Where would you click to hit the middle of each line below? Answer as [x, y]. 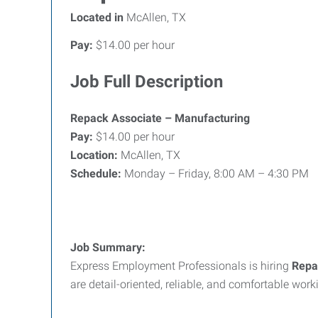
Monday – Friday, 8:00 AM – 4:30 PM [216, 174]
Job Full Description [147, 82]
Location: [95, 155]
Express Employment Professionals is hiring [181, 266]
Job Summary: [108, 247]
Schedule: [97, 174]
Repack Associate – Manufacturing [160, 118]
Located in [97, 17]
